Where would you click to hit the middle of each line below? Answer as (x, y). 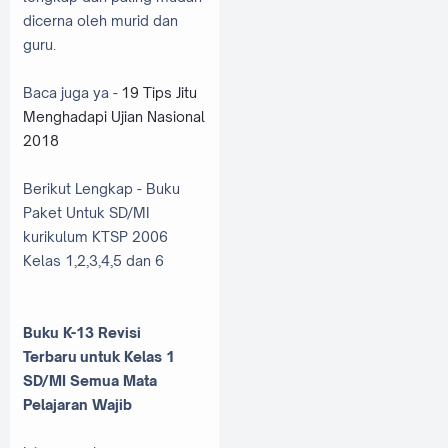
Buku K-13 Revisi (82, 333)
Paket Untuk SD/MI (86, 213)
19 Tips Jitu (159, 93)
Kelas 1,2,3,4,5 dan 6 (93, 261)
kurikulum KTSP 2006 (95, 237)
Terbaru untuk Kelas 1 (99, 357)
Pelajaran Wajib (77, 405)
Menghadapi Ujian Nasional (114, 117)
